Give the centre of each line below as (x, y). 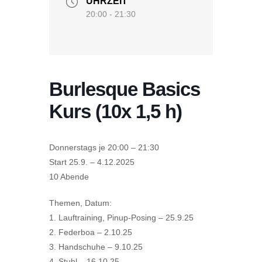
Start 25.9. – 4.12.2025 (92, 162)
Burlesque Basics (125, 89)
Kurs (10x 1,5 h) (116, 111)
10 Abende (69, 177)
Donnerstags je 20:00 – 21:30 (104, 147)
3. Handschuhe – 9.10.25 (96, 247)
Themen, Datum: (80, 203)
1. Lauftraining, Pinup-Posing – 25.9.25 (121, 218)
